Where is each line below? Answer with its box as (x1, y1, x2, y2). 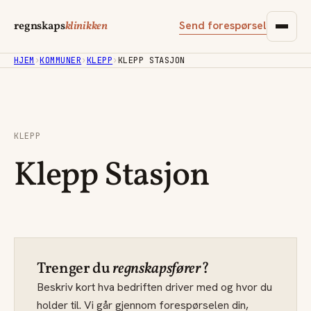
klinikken (65, 19, 108, 34)
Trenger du (37, 258, 113, 280)
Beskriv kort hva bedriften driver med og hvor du (37, 280, 272, 294)
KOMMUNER (40, 55, 82, 66)
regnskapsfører (112, 258, 201, 280)
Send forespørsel (179, 17, 267, 33)
